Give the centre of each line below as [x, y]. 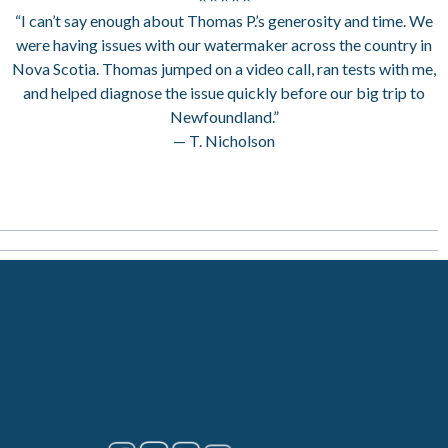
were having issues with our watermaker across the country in [224, 45]
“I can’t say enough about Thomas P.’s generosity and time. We [224, 21]
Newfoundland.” [224, 117]
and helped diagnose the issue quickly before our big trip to [224, 93]
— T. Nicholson [224, 141]
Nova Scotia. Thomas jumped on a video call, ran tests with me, [224, 69]
